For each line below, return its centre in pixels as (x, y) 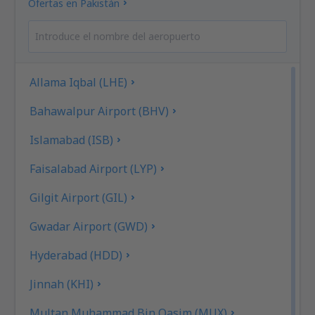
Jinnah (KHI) (62, 284)
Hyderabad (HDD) (76, 256)
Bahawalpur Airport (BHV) (99, 111)
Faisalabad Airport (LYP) (94, 169)
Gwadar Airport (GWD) (89, 227)
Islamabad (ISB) (72, 140)
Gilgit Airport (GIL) (79, 198)
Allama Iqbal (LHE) (79, 83)
